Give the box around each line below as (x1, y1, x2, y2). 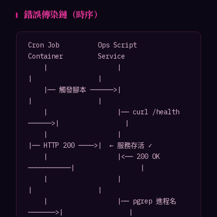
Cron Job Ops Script (28, 41, 137, 50)
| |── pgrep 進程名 (28, 197, 44, 206)
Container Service (28, 52, 125, 61)
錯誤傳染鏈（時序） (23, 8, 102, 21)
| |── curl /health (28, 108, 44, 117)
